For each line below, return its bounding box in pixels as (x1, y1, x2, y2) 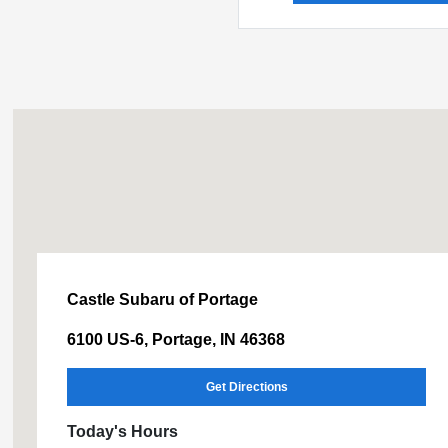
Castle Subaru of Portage (67, 291, 259, 308)
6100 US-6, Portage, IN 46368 (67, 331, 286, 348)
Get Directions (205, 380, 288, 394)
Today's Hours (67, 423, 179, 440)
